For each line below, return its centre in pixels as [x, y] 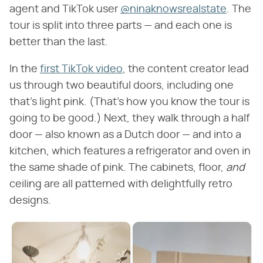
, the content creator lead [186, 69]
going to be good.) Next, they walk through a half [129, 118]
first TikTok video [81, 69]
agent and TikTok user [65, 9]
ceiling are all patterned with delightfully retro [121, 184]
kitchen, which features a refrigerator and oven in [130, 151]
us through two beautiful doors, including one [122, 85]
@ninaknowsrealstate [173, 9]
